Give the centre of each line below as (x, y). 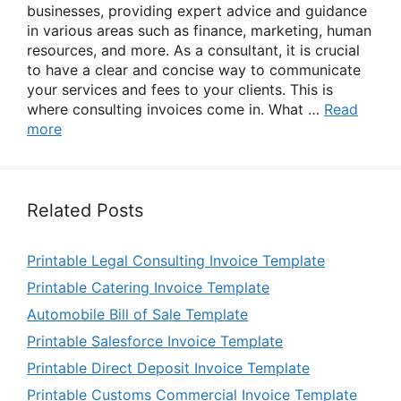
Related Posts (85, 210)
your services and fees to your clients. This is (180, 90)
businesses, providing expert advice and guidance (197, 11)
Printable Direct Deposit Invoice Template (168, 368)
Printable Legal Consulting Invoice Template (176, 260)
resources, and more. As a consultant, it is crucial (193, 50)
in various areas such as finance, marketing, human (199, 30)
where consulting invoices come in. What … (175, 109)
